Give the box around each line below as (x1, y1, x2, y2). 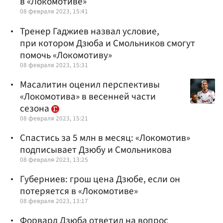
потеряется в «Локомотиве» (20, 184, 138, 199)
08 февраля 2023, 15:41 (20, 6, 88, 16)
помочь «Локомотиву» (20, 48, 112, 62)
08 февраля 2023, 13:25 (20, 154, 88, 164)
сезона (20, 101, 51, 115)
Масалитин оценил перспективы (20, 77, 160, 92)
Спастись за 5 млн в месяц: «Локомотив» (20, 130, 190, 145)
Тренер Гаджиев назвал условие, (20, 24, 159, 38)
